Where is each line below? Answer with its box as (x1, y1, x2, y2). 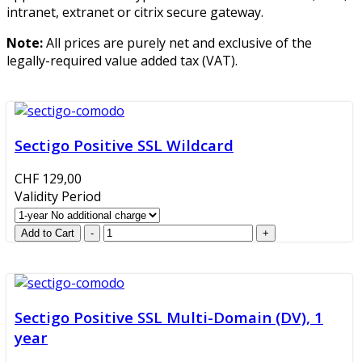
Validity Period (15, 187, 101, 206)
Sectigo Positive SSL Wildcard (15, 134, 234, 155)
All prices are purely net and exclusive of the (43, 33, 312, 52)
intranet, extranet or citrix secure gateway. (6, 2, 263, 21)
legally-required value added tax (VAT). (6, 51, 238, 69)
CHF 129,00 (15, 170, 82, 188)
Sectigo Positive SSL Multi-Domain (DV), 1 (15, 307, 323, 328)
